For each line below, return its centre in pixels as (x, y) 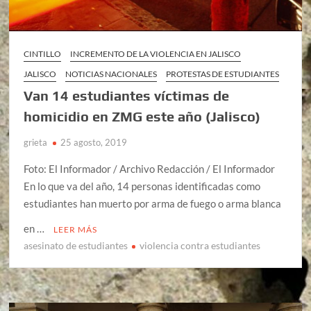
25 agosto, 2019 (94, 143)
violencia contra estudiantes (200, 246)
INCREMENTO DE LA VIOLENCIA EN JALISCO (156, 54)
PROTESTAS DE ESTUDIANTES (223, 74)
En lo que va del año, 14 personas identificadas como (142, 186)
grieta (36, 143)
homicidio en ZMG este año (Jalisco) (142, 117)
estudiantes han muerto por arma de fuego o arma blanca (153, 204)
